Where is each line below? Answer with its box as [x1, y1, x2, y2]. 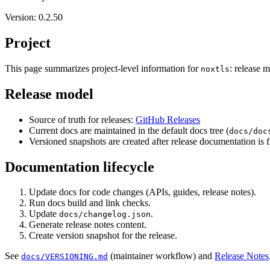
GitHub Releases [136, 114, 200, 125]
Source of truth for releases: [29, 114, 136, 125]
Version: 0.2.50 [5, 12, 63, 22]
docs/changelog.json [59, 210, 151, 219]
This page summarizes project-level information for [5, 63, 201, 74]
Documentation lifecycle [5, 159, 154, 175]
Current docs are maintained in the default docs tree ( [29, 125, 229, 136]
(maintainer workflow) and [108, 251, 215, 262]
